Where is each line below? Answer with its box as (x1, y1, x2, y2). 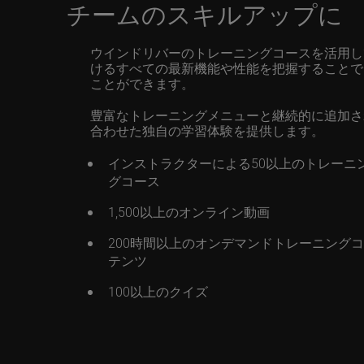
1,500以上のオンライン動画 (107, 203, 270, 220)
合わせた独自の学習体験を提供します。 (89, 122, 324, 139)
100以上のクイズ (107, 283, 208, 300)
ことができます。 (89, 75, 194, 92)
